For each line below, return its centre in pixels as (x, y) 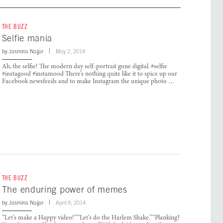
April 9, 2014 (70, 203)
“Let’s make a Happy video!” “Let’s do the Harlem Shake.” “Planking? (91, 219)
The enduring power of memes (64, 190)
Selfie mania (27, 38)
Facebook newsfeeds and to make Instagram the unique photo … (88, 82)
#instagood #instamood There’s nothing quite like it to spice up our (89, 75)
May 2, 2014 (70, 52)
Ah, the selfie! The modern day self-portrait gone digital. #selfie (84, 67)
